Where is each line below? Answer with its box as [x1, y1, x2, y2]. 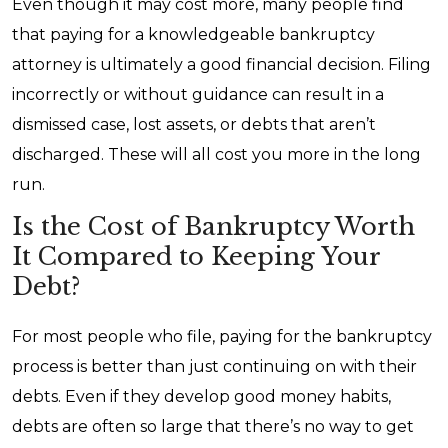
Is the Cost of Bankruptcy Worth [12, 212, 415, 241]
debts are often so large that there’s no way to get [12, 417, 414, 436]
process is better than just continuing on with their [12, 357, 417, 376]
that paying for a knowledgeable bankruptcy [12, 25, 375, 44]
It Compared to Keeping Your [12, 242, 380, 271]
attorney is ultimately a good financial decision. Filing [12, 55, 431, 74]
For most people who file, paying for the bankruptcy [12, 327, 432, 346]
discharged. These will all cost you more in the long [12, 145, 421, 164]
